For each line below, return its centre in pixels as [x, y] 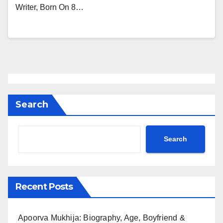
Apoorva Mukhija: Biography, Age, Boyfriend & [102, 218]
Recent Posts [44, 186]
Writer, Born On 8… [50, 7]
